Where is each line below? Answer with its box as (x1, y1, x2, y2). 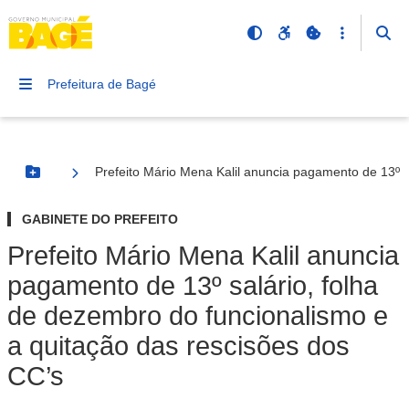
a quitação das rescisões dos (7, 331, 350, 361)
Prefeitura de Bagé (47, 77, 156, 91)
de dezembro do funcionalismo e (7, 301, 388, 330)
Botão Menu (31, 172, 108, 187)
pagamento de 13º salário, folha (7, 271, 378, 300)
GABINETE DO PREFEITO (22, 212, 178, 226)
